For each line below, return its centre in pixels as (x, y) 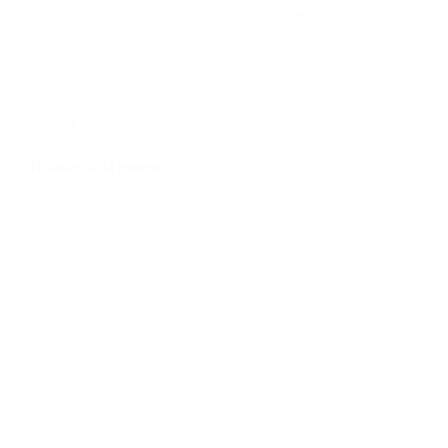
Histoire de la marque (97, 167)
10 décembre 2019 (186, 17)
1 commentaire (313, 17)
